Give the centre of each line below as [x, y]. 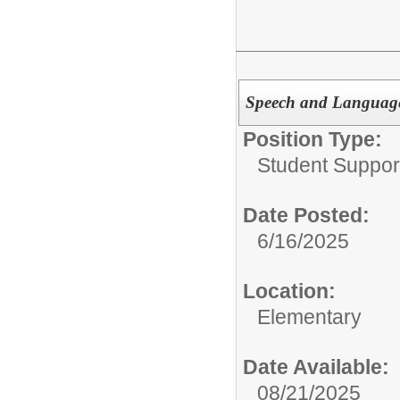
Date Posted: [306, 215]
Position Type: [312, 139]
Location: [289, 291]
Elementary [309, 317]
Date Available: [316, 367]
